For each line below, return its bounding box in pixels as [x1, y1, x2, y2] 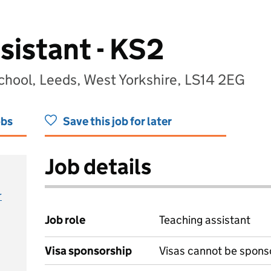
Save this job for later [63, 114, 172, 128]
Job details [45, 153, 151, 180]
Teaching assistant [159, 213, 250, 227]
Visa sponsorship [45, 244, 132, 258]
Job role [45, 213, 85, 227]
